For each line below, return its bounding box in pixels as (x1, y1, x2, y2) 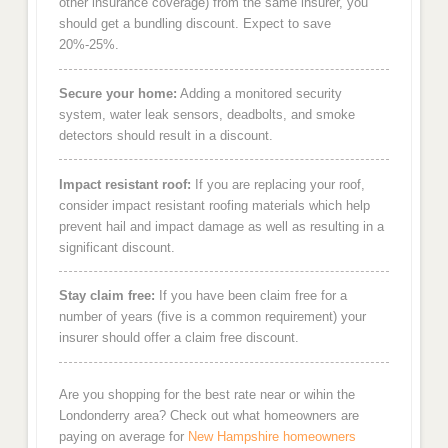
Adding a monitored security (176, 86, 342, 102)
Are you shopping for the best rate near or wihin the (58, 387, 355, 403)
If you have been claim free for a (154, 288, 347, 304)
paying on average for (58, 429, 188, 445)
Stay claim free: (58, 288, 155, 304)
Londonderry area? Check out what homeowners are (58, 408, 359, 424)
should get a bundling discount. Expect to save (58, 16, 331, 32)
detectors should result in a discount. (58, 128, 273, 144)
